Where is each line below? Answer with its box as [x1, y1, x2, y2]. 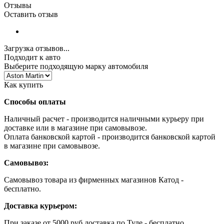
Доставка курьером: [4, 201, 77, 210]
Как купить [4, 80, 43, 89]
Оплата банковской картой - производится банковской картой [4, 132, 215, 141]
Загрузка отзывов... [4, 43, 69, 52]
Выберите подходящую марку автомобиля [4, 61, 148, 70]
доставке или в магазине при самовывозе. [4, 123, 147, 132]
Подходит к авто [4, 52, 60, 61]
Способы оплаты [4, 97, 66, 106]
